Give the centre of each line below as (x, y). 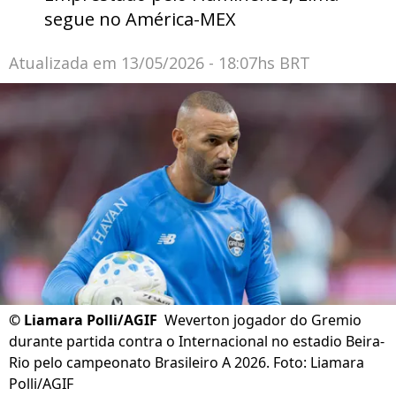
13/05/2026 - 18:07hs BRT (216, 63)
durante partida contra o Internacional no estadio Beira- (197, 342)
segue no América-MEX (140, 19)
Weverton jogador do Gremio (263, 320)
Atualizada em (65, 63)
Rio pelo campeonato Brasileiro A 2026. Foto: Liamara (187, 363)
